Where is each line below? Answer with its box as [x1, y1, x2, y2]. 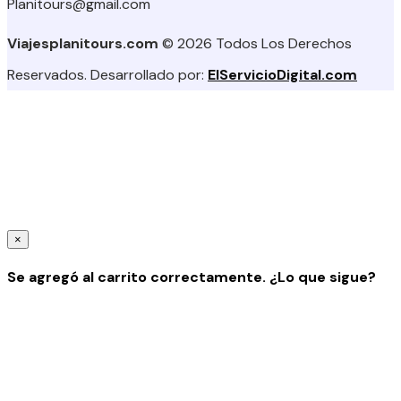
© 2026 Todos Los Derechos [158, 33, 352, 53]
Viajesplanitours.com [7, 33, 158, 53]
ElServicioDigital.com [208, 64, 357, 84]
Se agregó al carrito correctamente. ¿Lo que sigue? [7, 267, 376, 286]
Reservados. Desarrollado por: [7, 64, 208, 84]
